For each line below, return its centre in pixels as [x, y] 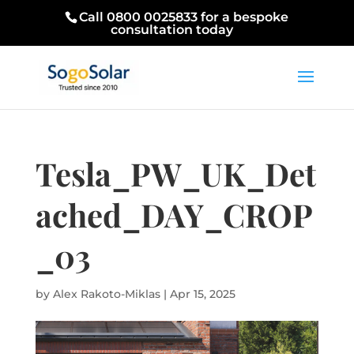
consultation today [171, 30]
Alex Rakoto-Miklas [106, 294]
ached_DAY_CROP [174, 215]
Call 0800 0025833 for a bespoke [184, 17]
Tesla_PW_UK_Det [175, 173]
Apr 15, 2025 [202, 294]
